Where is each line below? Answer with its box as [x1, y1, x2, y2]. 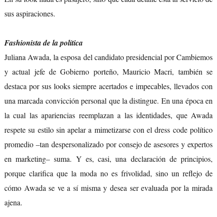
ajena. [4, 197, 22, 208]
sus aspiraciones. [4, 8, 55, 19]
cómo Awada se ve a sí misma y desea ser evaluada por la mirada [4, 183, 213, 193]
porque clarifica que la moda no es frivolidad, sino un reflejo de [4, 168, 213, 179]
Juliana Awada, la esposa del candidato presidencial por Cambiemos [4, 52, 213, 62]
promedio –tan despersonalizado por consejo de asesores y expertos [4, 139, 213, 150]
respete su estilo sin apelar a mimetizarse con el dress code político [4, 124, 213, 135]
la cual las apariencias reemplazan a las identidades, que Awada [4, 110, 213, 121]
